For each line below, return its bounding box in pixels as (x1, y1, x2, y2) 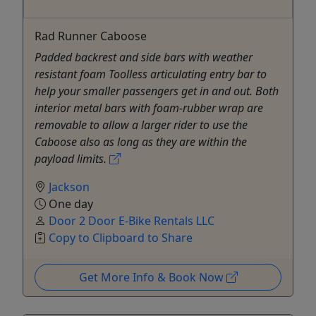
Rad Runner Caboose (35, 28, 147, 44)
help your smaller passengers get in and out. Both (35, 83, 279, 99)
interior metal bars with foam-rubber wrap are (35, 100, 263, 116)
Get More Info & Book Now (78, 269, 226, 286)
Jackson (49, 179, 90, 195)
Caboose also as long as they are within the (35, 134, 247, 150)
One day (46, 196, 93, 212)
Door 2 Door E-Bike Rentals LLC (49, 213, 214, 229)
